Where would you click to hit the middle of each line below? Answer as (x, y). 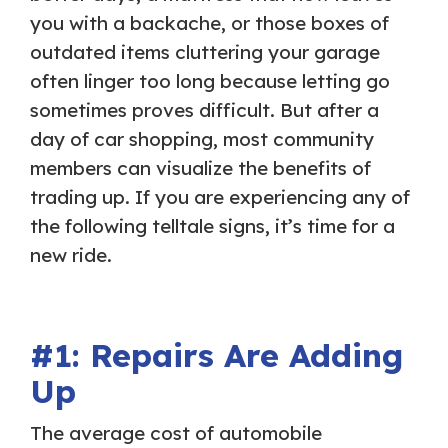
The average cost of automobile (176, 432)
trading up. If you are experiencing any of (220, 197)
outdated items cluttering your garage (205, 52)
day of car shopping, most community (202, 139)
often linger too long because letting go (210, 81)
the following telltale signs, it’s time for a (212, 226)
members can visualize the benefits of (200, 168)
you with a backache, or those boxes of (209, 23)
